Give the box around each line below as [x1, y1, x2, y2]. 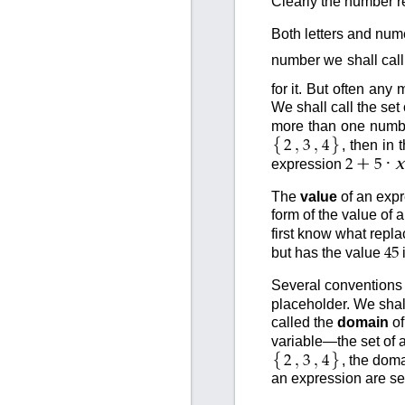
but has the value [270, 244, 384, 260]
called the [270, 314, 337, 330]
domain [336, 314, 389, 330]
